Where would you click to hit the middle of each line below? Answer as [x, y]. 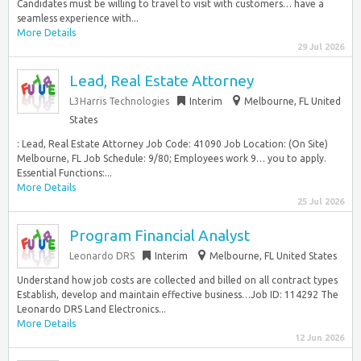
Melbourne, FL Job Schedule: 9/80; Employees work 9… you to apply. [172, 158]
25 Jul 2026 [321, 201]
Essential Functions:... [64, 173]
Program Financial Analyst [160, 235]
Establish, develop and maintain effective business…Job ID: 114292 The [178, 295]
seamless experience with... [78, 18]
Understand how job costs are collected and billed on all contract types [177, 280]
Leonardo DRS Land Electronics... [91, 309]
